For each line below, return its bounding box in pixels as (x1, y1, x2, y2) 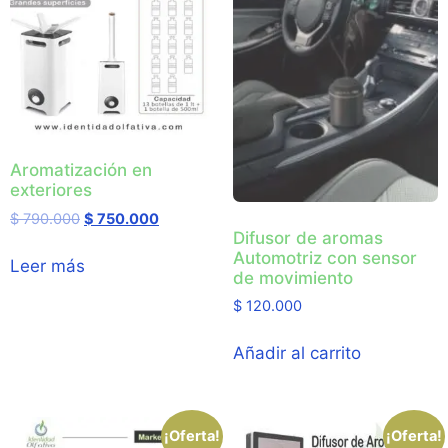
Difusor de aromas (232, 227, 383, 248)
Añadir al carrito (232, 343, 361, 364)
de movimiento (232, 267, 353, 288)
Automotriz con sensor (232, 247, 417, 268)
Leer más (10, 255, 85, 276)
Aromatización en (10, 160, 152, 181)
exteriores (10, 180, 92, 201)
